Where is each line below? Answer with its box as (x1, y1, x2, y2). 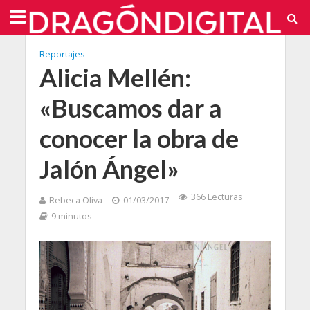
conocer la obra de (39, 124, 239, 154)
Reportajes (39, 48, 84, 60)
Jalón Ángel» (39, 154, 179, 184)
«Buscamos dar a (39, 93, 222, 123)
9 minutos (51, 210, 91, 222)
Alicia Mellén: (39, 63, 191, 93)
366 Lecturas (190, 191, 242, 203)
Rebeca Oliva (48, 194, 102, 206)
